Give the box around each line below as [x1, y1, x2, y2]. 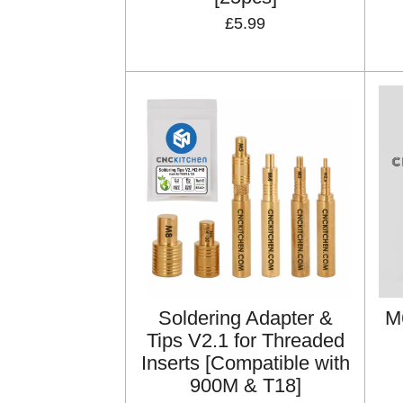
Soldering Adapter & [157, 306, 333, 329]
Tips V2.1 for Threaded [146, 328, 345, 352]
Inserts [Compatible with [140, 351, 350, 374]
